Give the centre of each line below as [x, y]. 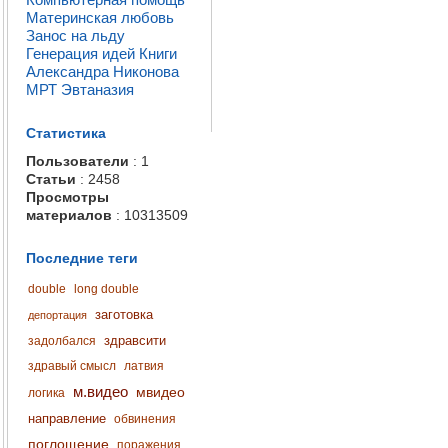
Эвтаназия [97, 89]
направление [67, 418]
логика [46, 393]
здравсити [135, 340]
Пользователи [77, 161]
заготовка [124, 314]
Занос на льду [75, 35]
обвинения [145, 419]
